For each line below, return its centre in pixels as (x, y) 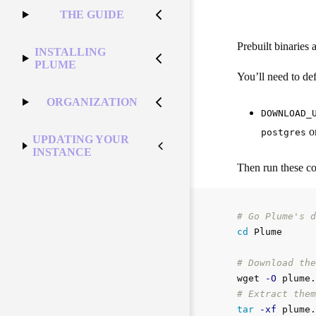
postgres (283, 133)
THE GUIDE (92, 14)
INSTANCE (62, 152)
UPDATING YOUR (81, 139)
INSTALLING (70, 51)
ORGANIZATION (92, 102)
